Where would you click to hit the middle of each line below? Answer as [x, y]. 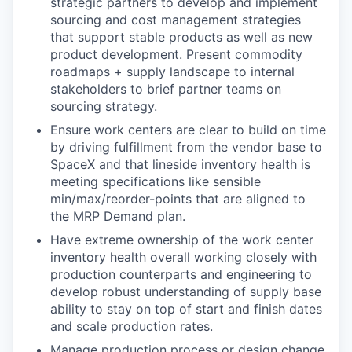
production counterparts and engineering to [181, 275]
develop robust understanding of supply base [186, 292]
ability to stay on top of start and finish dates [186, 309]
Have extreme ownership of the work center [182, 240]
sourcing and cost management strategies [176, 20]
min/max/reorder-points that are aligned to [178, 199]
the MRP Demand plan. [118, 216]
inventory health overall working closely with [183, 257]
